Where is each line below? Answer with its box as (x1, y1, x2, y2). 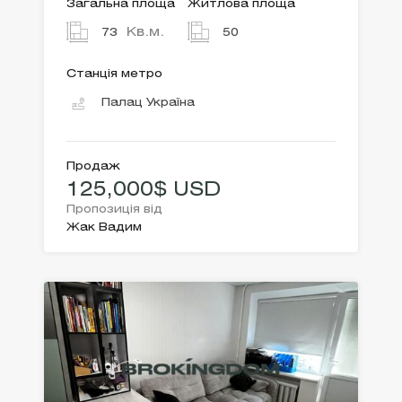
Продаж (66, 162, 120, 172)
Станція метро (66, 69, 162, 80)
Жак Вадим (66, 223, 142, 233)
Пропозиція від (66, 205, 162, 215)
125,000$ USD (66, 181, 221, 200)
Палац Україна (101, 98, 195, 109)
